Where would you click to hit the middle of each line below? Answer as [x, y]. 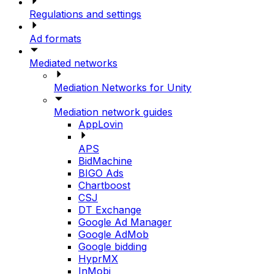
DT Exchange [110, 210]
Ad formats [55, 39]
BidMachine [105, 161]
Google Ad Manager [125, 222]
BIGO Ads [101, 173]
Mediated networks [73, 63]
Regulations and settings [85, 14]
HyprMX [98, 259]
